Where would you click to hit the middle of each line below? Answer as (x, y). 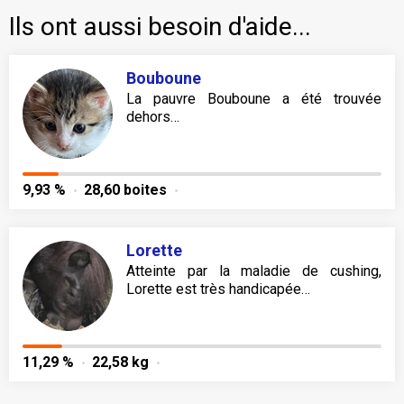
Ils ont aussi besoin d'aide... (160, 27)
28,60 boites (125, 190)
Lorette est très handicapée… (218, 289)
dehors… (153, 117)
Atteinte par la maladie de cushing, (254, 271)
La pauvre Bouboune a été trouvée (254, 99)
